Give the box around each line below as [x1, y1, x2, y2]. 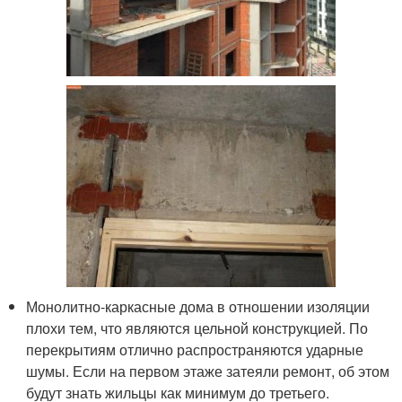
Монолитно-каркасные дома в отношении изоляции [26, 295, 371, 317]
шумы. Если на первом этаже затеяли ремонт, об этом [26, 360, 390, 381]
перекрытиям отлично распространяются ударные [26, 338, 364, 360]
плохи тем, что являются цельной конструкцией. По [26, 317, 369, 338]
